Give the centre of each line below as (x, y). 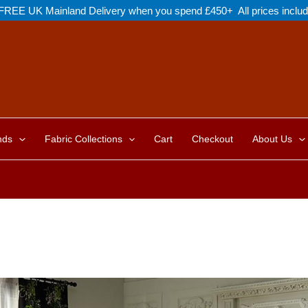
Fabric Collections (83, 139)
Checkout (213, 139)
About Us (273, 139)
